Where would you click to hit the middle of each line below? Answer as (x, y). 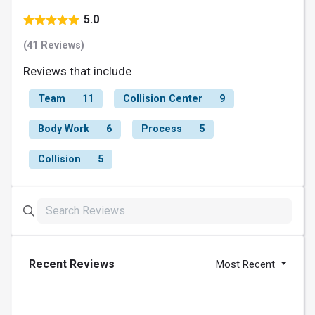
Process (162, 129)
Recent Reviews (72, 264)
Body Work (64, 129)
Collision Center (163, 98)
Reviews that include (77, 71)
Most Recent (247, 264)
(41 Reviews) (54, 45)
